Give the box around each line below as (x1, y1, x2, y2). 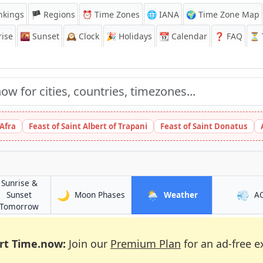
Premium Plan (110, 237, 181, 251)
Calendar (169, 31, 207, 42)
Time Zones (92, 9, 140, 20)
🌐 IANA (147, 9, 179, 20)
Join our (66, 237, 110, 251)
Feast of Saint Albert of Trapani (29, 121, 147, 131)
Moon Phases (75, 189, 126, 200)
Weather (163, 189, 198, 200)
